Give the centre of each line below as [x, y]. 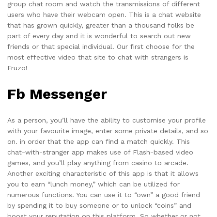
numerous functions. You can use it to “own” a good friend [104, 195]
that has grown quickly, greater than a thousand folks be [101, 25]
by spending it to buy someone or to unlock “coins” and [99, 206]
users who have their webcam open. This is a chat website [104, 15]
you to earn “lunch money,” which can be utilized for [93, 184]
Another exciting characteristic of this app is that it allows [103, 174]
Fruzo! [17, 68]
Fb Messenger [57, 94]
